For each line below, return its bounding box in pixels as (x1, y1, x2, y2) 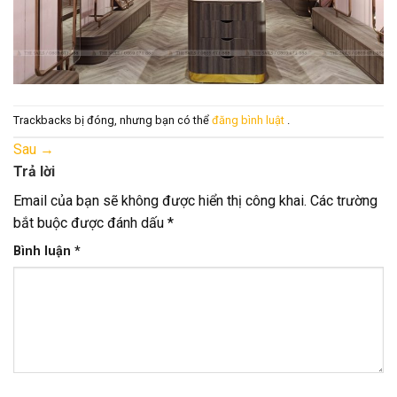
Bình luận (13, 244, 74, 260)
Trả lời (13, 163, 58, 181)
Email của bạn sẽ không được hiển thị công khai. (13, 192, 307, 210)
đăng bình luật (212, 113, 287, 128)
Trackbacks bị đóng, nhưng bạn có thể (13, 113, 212, 128)
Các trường (310, 192, 378, 210)
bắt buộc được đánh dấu (13, 214, 167, 232)
